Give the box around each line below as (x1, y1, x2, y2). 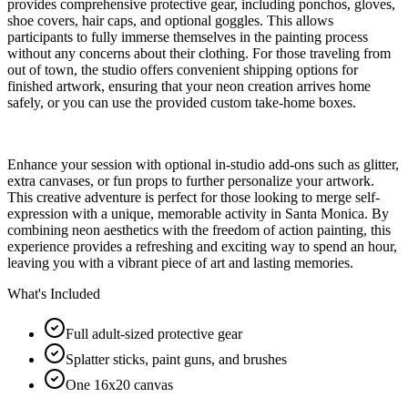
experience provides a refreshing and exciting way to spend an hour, (7, 238, 397, 254)
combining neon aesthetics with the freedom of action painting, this (7, 221, 391, 238)
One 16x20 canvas (66, 376, 173, 393)
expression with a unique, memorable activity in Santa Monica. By (7, 205, 389, 221)
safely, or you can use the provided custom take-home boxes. (7, 94, 356, 110)
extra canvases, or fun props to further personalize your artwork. (7, 172, 374, 189)
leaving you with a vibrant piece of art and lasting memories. (7, 254, 353, 270)
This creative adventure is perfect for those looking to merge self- (7, 189, 380, 205)
